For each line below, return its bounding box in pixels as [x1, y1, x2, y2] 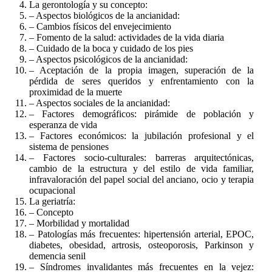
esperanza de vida [29, 120, 97, 131]
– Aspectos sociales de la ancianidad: [29, 98, 170, 109]
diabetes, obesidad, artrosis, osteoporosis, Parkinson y [29, 240, 254, 251]
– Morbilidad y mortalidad [29, 218, 129, 229]
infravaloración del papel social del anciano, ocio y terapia [29, 174, 254, 185]
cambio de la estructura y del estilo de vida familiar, [29, 163, 254, 174]
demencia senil [29, 251, 86, 262]
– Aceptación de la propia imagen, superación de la [29, 65, 254, 76]
